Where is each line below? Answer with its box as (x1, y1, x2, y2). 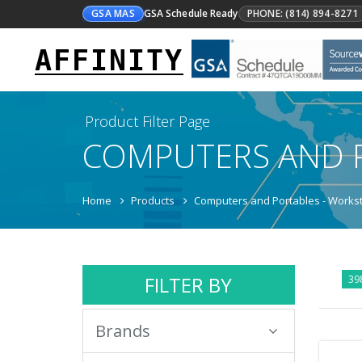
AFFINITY (34, 44, 183, 77)
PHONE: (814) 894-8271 (246, 6, 358, 20)
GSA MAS (91, 6, 135, 20)
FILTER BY (145, 271, 233, 298)
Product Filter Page (85, 112, 210, 131)
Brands (95, 320, 150, 342)
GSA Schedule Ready (143, 6, 238, 20)
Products (131, 193, 175, 208)
